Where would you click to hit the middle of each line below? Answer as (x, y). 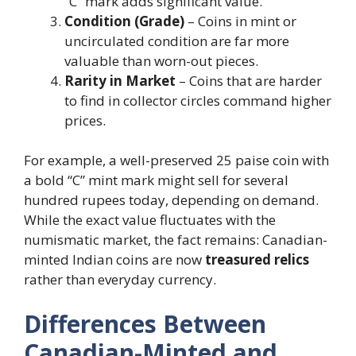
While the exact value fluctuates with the (150, 220)
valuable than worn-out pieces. (161, 60)
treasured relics (257, 259)
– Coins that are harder (249, 80)
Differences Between (145, 323)
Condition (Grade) (124, 21)
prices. (85, 120)
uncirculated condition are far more (177, 41)
